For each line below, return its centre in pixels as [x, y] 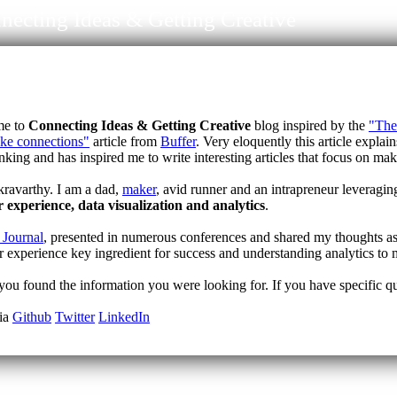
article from [125, 141]
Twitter [75, 317]
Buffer [178, 141]
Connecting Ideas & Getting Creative [140, 125]
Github [32, 317]
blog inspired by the [310, 125]
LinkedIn [124, 317]
